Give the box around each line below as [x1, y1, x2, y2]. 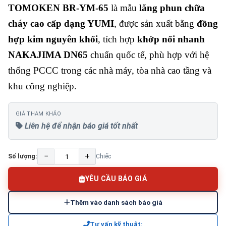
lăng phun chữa [139, 3, 205, 13]
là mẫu [108, 3, 139, 13]
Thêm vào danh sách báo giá [70, 198, 162, 206]
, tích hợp [98, 34, 137, 44]
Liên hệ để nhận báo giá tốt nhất [23, 121, 138, 131]
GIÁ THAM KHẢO [16, 110, 61, 117]
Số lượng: [8, 152, 37, 160]
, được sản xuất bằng [114, 18, 197, 29]
